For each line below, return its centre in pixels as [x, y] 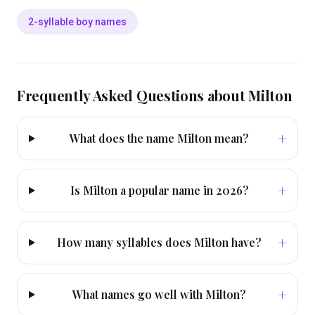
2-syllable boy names [77, 22]
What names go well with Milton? [160, 294]
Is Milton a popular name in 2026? [159, 190]
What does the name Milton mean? [160, 138]
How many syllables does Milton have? [160, 242]
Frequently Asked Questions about [133, 95]
